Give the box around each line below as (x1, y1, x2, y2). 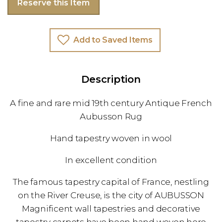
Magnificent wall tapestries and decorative (21, 204, 201, 214)
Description (81, 73, 141, 86)
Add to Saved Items (73, 35, 153, 45)
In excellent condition (65, 155, 157, 166)
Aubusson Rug (80, 111, 142, 122)
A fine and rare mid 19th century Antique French (10, 98, 212, 109)
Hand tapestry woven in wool (50, 133, 172, 144)
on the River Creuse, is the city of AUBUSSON (18, 190, 204, 201)
